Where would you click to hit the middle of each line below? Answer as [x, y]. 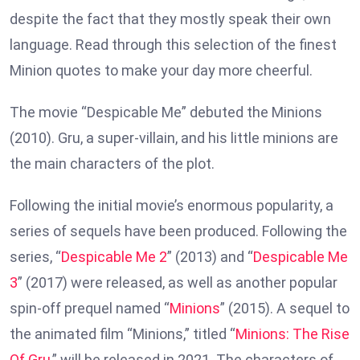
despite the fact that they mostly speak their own [170, 19]
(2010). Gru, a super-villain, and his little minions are [174, 138]
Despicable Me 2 [114, 257]
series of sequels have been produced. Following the [178, 231]
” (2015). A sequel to [285, 309]
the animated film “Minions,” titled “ [123, 334]
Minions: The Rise [292, 334]
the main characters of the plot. [112, 164]
